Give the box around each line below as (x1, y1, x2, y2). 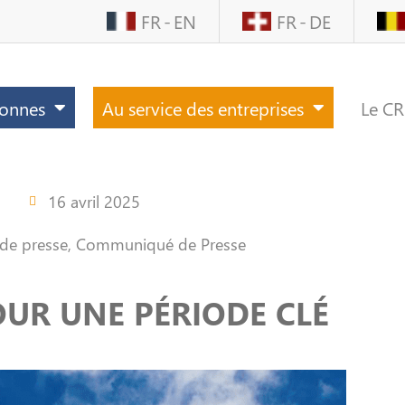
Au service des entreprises (101, 95, 304, 121)
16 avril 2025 (48, 189, 140, 212)
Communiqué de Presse (75, 231, 246, 255)
